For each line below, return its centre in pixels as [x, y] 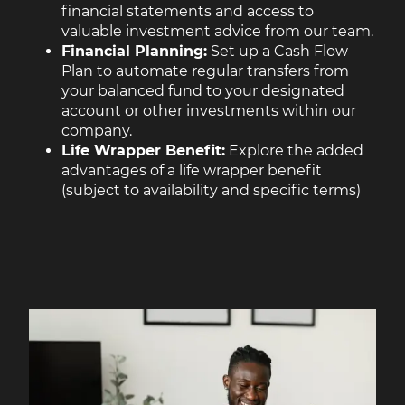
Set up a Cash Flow [278, 51]
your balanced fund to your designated [203, 90]
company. [97, 130]
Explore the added [294, 150]
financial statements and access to [188, 11]
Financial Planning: [134, 51]
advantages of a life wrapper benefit [192, 170]
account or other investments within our [209, 110]
